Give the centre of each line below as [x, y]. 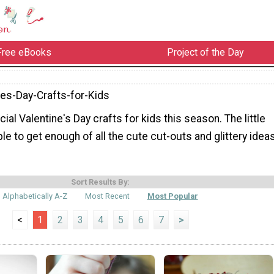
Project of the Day [205, 53]
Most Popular [172, 196]
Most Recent [107, 196]
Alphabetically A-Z [35, 196]
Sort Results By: [100, 182]
